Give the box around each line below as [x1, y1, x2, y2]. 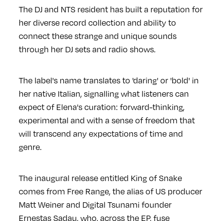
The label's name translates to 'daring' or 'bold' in [18, 75, 199, 86]
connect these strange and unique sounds [18, 31, 177, 41]
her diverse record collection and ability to [18, 18, 176, 28]
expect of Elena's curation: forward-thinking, [18, 102, 184, 112]
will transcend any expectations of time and [18, 129, 183, 139]
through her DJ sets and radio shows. [18, 44, 155, 55]
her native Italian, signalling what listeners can [18, 89, 189, 99]
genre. [18, 142, 41, 152]
